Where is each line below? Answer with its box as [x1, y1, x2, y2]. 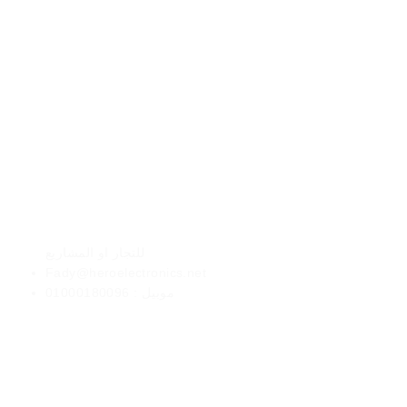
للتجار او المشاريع [45, 245, 145, 260]
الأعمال [45, 227, 86, 242]
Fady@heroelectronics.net [45, 265, 207, 280]
